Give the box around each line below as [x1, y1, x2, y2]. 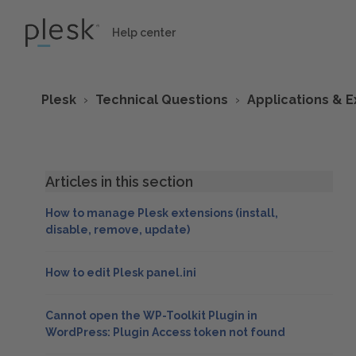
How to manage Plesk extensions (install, [45, 207, 278, 219]
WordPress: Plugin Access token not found [45, 326, 285, 339]
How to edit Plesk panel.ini [45, 266, 196, 279]
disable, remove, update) [45, 223, 190, 236]
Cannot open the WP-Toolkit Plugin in [45, 309, 257, 322]
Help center [111, 25, 176, 39]
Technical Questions [95, 92, 228, 107]
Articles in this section [45, 173, 193, 190]
